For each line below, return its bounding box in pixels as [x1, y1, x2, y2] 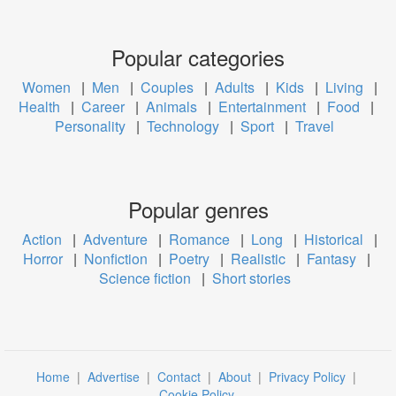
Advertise [88, 368, 143, 385]
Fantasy [306, 248, 363, 269]
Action [19, 229, 69, 249]
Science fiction [98, 268, 198, 288]
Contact [157, 368, 204, 385]
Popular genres [127, 194, 269, 225]
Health [19, 96, 67, 117]
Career [81, 96, 132, 117]
